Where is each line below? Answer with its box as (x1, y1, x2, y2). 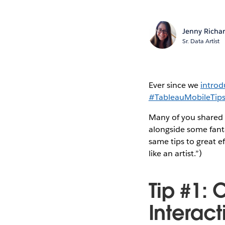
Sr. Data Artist (182, 37, 220, 46)
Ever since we (148, 79, 200, 90)
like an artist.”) (148, 148, 202, 159)
